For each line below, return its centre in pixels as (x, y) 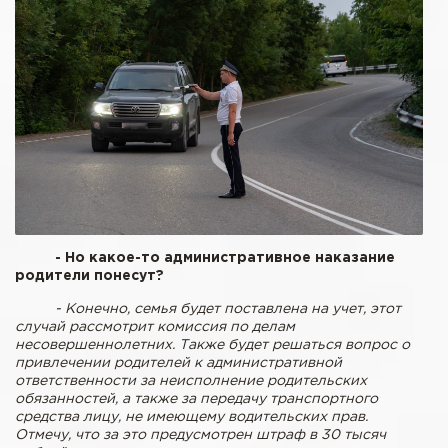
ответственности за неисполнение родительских (191, 381)
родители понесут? (89, 276)
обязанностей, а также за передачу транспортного (196, 399)
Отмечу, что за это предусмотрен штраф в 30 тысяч (200, 435)
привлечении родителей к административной (178, 363)
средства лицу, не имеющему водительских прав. (191, 417)
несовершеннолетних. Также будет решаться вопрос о (212, 345)
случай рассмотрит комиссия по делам (155, 327)
